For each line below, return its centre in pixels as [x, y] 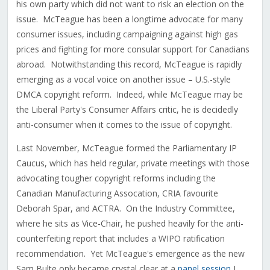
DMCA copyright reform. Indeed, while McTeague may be [129, 95]
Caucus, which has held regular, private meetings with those [133, 163]
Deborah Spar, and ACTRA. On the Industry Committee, [125, 209]
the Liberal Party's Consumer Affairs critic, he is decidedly [127, 110]
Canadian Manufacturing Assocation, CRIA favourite [117, 193]
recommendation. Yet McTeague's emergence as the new [130, 254]
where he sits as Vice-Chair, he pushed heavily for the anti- [130, 224]
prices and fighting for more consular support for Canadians [133, 49]
